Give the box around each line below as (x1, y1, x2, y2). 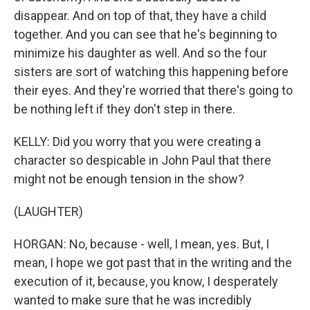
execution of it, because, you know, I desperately (14, 273, 278, 289)
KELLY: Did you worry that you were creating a (14, 134, 261, 149)
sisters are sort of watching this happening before (14, 64, 289, 79)
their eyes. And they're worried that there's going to (14, 82, 293, 98)
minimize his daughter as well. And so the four (14, 45, 267, 60)
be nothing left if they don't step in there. (14, 101, 235, 116)
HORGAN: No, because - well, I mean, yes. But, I (14, 236, 269, 251)
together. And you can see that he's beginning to (14, 26, 277, 42)
